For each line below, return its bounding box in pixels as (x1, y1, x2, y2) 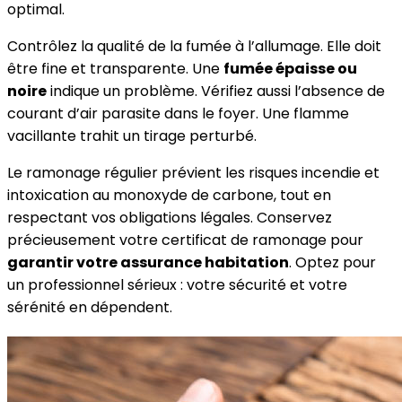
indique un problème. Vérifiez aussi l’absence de (47, 81, 385, 102)
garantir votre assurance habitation (7, 252, 289, 274)
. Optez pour (289, 252, 376, 274)
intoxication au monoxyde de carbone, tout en (7, 185, 331, 206)
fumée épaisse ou (223, 58, 357, 80)
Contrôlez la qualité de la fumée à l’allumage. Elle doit (7, 36, 381, 57)
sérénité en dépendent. (7, 297, 172, 319)
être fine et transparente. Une (7, 58, 223, 80)
